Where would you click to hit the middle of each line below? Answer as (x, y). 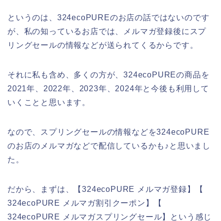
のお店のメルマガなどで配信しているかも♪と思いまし (109, 146)
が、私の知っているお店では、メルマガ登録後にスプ (107, 31)
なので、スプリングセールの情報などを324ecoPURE (109, 132)
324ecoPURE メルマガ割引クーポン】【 (85, 203)
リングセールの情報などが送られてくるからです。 (103, 45)
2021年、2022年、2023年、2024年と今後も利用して (108, 88)
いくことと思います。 (49, 102)
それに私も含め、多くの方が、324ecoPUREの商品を (109, 74)
